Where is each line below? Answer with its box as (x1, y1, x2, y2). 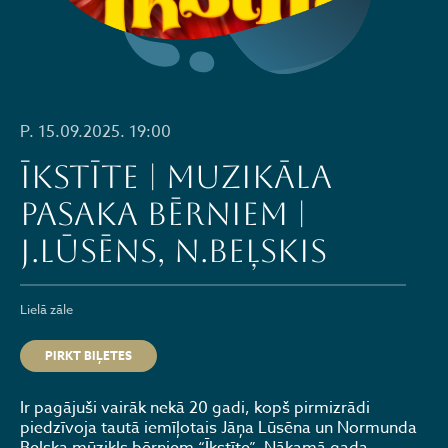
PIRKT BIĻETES (45, 347, 132, 364)
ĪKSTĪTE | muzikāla (20, 158, 332, 195)
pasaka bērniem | (20, 195, 306, 232)
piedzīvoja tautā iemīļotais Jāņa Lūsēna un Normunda (20, 416, 417, 440)
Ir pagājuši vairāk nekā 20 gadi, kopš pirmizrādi (20, 396, 370, 420)
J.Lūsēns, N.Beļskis (20, 232, 327, 269)
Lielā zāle (20, 300, 73, 318)
